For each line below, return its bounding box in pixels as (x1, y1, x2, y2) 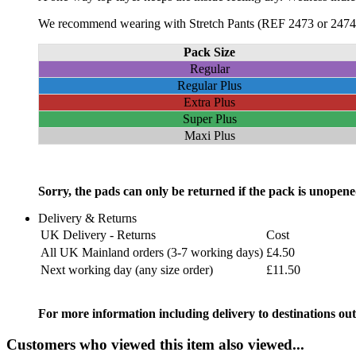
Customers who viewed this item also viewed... (6, 335, 304, 353)
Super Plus (182, 111, 237, 126)
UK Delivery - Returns (41, 227, 156, 242)
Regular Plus (177, 78, 242, 92)
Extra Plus (184, 95, 235, 109)
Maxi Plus (184, 128, 235, 142)
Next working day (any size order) (41, 262, 213, 277)
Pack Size (184, 44, 235, 59)
